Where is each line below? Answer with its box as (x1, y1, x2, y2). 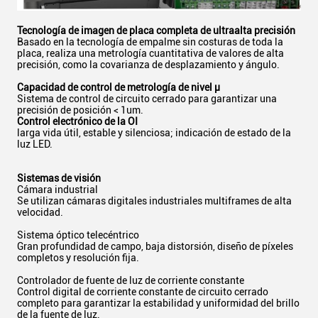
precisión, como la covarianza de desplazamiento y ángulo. (17, 59, 280, 71)
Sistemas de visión (17, 172, 101, 185)
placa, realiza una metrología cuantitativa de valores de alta (17, 48, 284, 60)
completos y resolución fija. (17, 252, 139, 264)
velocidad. (17, 207, 63, 219)
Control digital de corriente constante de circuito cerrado (17, 286, 268, 298)
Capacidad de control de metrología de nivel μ (17, 82, 220, 94)
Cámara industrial (17, 184, 98, 196)
